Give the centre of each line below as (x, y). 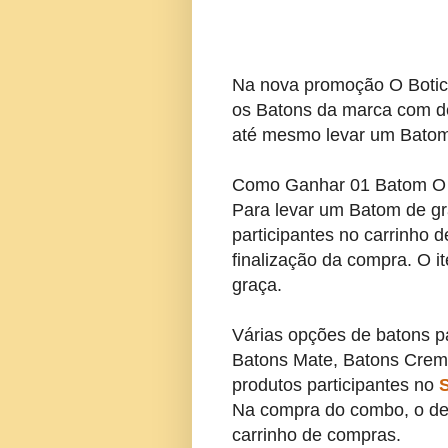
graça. (257, 285)
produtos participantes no (335, 385)
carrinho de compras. (316, 435)
